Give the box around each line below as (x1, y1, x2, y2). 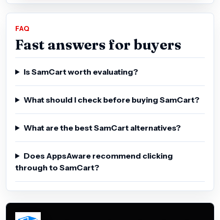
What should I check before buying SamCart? (23, 94, 199, 105)
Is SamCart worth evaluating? (23, 66, 138, 77)
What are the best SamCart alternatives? (23, 122, 181, 133)
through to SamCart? (15, 162, 99, 172)
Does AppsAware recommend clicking (23, 150, 173, 161)
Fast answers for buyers (15, 35, 181, 53)
